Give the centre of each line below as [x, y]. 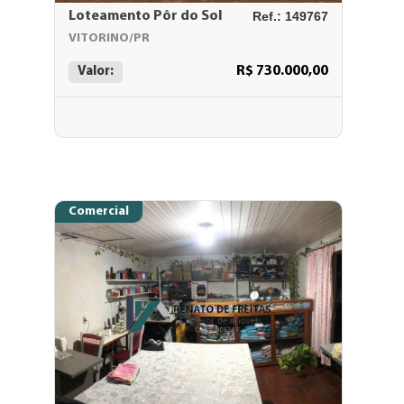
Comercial [99, 211]
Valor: [96, 72]
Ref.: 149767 [290, 16]
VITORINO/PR [109, 38]
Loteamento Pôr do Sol [146, 16]
